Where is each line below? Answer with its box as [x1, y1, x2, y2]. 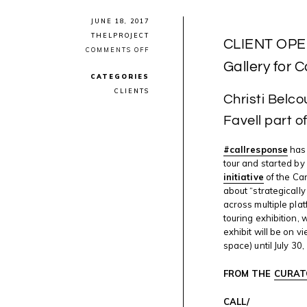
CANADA [149, 122, 186, 130]
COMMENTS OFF [86, 46, 150, 54]
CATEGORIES [90, 72, 150, 80]
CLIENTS [114, 87, 150, 95]
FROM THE [223, 267, 274, 279]
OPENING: [149, 64, 190, 73]
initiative [223, 171, 264, 183]
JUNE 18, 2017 [91, 16, 150, 25]
